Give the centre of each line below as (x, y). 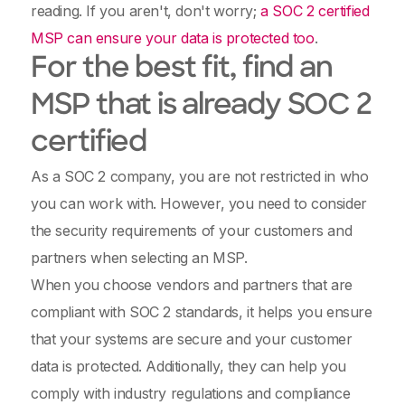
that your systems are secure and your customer (192, 339)
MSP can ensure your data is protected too (173, 38)
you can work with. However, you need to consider (199, 203)
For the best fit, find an (182, 70)
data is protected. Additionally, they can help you (189, 366)
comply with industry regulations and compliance (191, 393)
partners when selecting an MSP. (141, 258)
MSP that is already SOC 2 (201, 107)
